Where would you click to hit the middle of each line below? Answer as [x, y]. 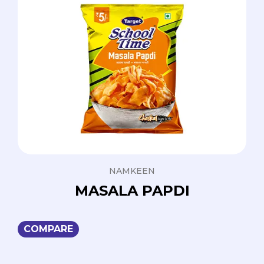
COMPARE [48, 229]
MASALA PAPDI [132, 191]
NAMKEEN [132, 171]
